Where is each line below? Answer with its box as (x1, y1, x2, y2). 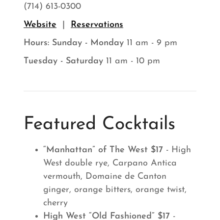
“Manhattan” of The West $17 (43, 145, 163, 155)
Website (24, 20, 56, 30)
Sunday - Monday (52, 38, 124, 48)
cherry (43, 198, 68, 208)
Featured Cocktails (24, 115, 181, 134)
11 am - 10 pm (103, 56, 160, 66)
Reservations (71, 20, 123, 30)
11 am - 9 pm (124, 38, 177, 48)
